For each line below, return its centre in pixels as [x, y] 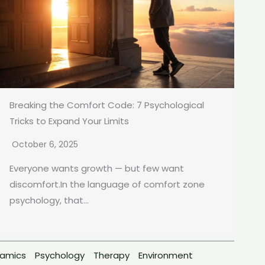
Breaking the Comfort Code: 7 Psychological [107, 105]
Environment [166, 256]
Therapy [112, 256]
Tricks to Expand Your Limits [69, 121]
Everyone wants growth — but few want [97, 169]
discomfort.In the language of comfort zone [107, 185]
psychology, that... [49, 201]
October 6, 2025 [45, 145]
